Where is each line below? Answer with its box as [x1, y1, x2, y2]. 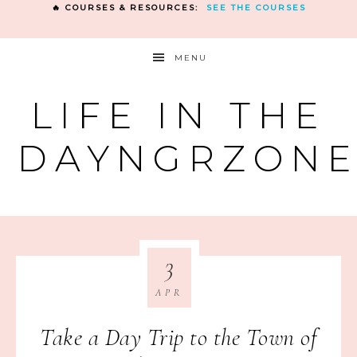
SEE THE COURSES [206, 2, 306, 13]
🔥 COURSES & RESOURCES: [51, 2, 206, 13]
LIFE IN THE [31, 93, 326, 137]
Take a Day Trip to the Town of [40, 323, 317, 352]
